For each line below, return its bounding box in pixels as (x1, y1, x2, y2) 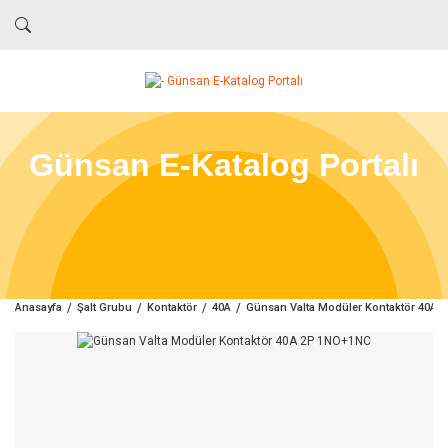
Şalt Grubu (77, 301, 132, 314)
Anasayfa (15, 301, 62, 314)
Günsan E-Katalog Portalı (29, 147, 419, 183)
